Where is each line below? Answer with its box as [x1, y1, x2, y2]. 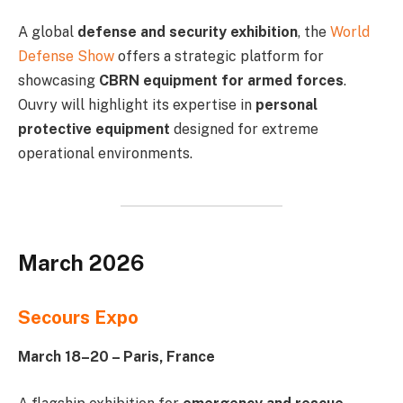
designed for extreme [170, 120, 318, 138]
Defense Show [18, 47, 114, 65]
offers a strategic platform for [114, 47, 324, 65]
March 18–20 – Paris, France [18, 348, 215, 366]
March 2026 [18, 250, 144, 276]
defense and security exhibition [77, 22, 298, 40]
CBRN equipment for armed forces [99, 71, 344, 89]
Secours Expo [18, 306, 139, 328]
